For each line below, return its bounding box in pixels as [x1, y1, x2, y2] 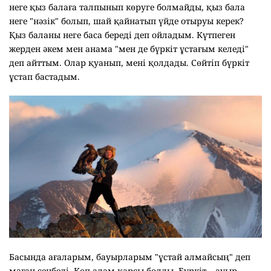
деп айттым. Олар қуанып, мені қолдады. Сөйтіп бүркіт [9, 57, 249, 69]
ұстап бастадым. [9, 71, 82, 83]
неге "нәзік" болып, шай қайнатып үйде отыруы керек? [9, 15, 244, 27]
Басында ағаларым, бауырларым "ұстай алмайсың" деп [9, 251, 250, 263]
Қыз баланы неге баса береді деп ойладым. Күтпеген [9, 29, 235, 41]
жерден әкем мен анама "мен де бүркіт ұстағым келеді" [9, 43, 249, 55]
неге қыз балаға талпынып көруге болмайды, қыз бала [9, 1, 245, 13]
